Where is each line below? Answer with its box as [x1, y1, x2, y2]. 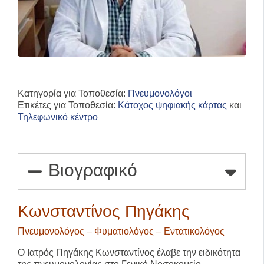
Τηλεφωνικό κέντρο [18, 111, 98, 122]
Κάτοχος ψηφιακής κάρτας [118, 100, 227, 110]
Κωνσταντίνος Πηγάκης [18, 202, 190, 220]
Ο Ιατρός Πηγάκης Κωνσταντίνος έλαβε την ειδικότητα [18, 247, 241, 258]
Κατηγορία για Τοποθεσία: [18, 88, 128, 98]
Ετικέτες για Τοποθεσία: [18, 100, 118, 110]
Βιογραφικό [48, 160, 138, 180]
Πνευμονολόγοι [128, 88, 192, 98]
